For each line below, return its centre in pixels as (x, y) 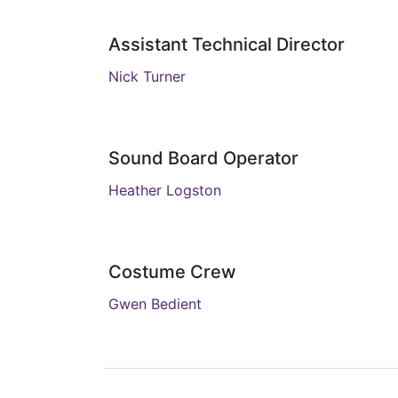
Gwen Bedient (155, 304)
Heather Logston (165, 190)
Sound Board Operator (203, 158)
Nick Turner (147, 76)
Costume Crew (172, 272)
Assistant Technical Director (227, 44)
